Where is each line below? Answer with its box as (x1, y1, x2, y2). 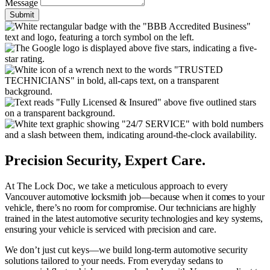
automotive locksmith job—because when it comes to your (47, 191, 265, 202)
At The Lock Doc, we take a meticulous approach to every (5, 180, 228, 191)
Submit (10, 10, 34, 19)
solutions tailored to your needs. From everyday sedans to (5, 255, 223, 266)
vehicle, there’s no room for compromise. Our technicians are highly (5, 202, 257, 213)
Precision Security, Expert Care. (5, 152, 206, 168)
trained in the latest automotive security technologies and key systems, (5, 213, 263, 224)
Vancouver (5, 191, 48, 202)
